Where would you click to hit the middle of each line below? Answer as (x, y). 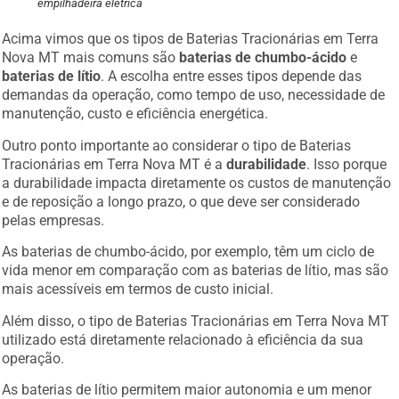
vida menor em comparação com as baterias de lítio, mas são (195, 271)
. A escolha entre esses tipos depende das (232, 77)
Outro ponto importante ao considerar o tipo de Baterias (177, 145)
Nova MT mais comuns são (91, 58)
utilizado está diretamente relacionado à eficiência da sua (183, 339)
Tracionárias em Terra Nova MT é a (114, 164)
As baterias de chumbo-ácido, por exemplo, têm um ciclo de (188, 252)
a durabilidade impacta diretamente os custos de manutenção (197, 183)
